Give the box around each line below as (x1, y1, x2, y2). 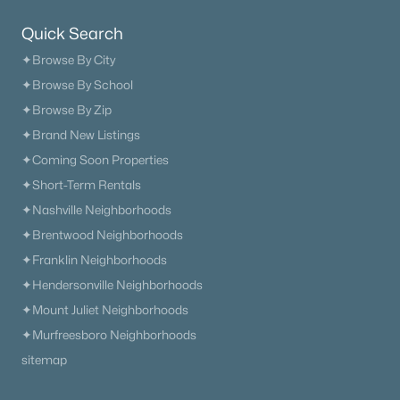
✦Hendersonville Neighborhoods (21, 278, 203, 292)
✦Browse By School (21, 78, 133, 92)
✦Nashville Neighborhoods (21, 203, 171, 217)
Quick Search (21, 24, 123, 43)
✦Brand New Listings (21, 128, 140, 142)
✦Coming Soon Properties (21, 153, 169, 167)
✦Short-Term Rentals (21, 178, 141, 192)
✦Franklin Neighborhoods (21, 253, 167, 267)
